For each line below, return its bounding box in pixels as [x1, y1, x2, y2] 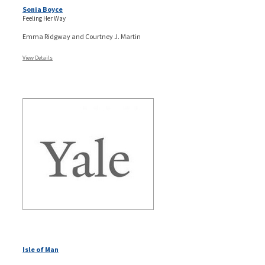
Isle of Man [22, 244, 59, 254]
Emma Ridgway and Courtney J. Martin [22, 31, 141, 41]
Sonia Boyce [22, 4, 63, 14]
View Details [22, 53, 53, 62]
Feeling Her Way [22, 14, 66, 22]
